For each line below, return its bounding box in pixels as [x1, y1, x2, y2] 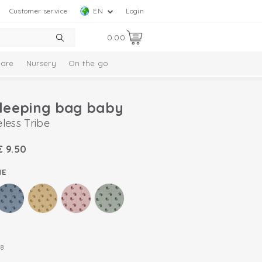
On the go [68, 58, 109, 68]
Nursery [26, 58, 57, 68]
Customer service [9, 6, 68, 15]
